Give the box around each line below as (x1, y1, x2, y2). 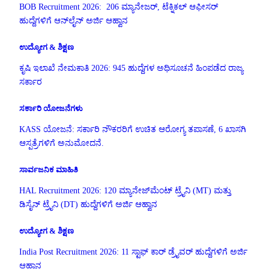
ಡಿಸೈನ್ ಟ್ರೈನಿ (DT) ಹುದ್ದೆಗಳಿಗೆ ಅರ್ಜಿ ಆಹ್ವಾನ (19, 199, 157, 209)
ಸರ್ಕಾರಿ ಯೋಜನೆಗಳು (19, 104, 83, 113)
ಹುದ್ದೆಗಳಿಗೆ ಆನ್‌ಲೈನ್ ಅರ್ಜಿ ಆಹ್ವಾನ (19, 16, 128, 26)
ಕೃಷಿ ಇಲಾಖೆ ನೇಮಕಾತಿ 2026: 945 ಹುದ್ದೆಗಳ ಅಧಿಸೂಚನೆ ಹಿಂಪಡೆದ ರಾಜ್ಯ (19, 64, 243, 73)
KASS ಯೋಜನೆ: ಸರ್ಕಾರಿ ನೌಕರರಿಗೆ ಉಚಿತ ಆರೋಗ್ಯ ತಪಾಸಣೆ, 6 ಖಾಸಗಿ (19, 124, 246, 134)
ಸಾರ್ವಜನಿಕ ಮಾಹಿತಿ (19, 165, 78, 175)
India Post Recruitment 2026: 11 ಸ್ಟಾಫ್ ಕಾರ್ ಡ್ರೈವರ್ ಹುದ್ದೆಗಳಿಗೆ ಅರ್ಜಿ (19, 247, 247, 256)
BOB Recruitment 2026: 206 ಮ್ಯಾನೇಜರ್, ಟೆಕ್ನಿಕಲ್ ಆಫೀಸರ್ (19, 2, 218, 12)
